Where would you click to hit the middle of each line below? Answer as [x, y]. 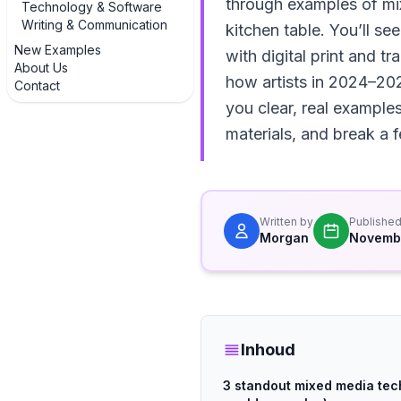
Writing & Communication [94, 25]
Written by [286, 222]
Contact [37, 85]
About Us [41, 68]
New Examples [58, 50]
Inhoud [268, 350]
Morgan [284, 238]
